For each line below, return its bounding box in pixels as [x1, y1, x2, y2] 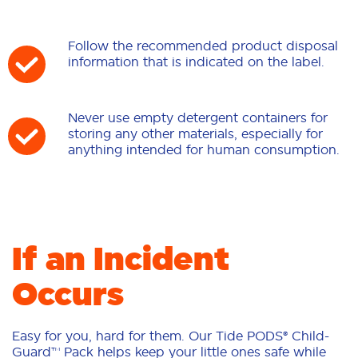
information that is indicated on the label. [68, 54, 324, 70]
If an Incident [12, 239, 229, 279]
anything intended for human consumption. [68, 142, 340, 157]
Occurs [12, 274, 124, 314]
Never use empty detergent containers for [68, 110, 328, 125]
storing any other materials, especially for [68, 126, 323, 141]
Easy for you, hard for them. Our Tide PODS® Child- [12, 328, 329, 344]
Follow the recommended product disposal [68, 38, 338, 54]
